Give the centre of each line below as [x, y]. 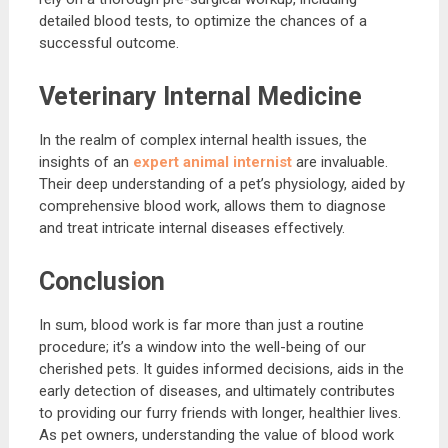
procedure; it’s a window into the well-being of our [202, 346]
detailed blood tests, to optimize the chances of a [202, 20]
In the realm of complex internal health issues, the [202, 139]
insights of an [85, 161]
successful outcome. [108, 42]
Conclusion [101, 281]
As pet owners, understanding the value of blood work [216, 434]
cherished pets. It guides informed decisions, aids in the [221, 368]
